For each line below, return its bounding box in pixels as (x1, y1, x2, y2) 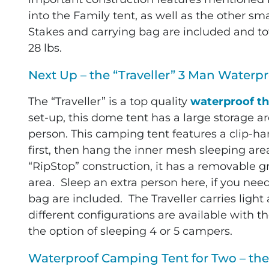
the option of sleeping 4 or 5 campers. (28, 225, 232, 238)
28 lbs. (28, 41, 62, 55)
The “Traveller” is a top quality (28, 95, 190, 109)
